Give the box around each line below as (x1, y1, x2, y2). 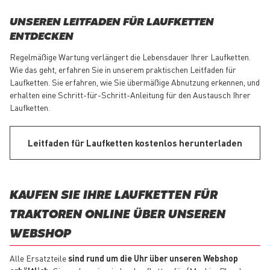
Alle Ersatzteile (10, 252, 66, 263)
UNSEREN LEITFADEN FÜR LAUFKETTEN (10, 17, 214, 27)
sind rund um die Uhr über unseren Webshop (66, 252, 238, 263)
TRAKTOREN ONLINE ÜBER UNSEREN (10, 209, 225, 220)
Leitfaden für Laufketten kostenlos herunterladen (28, 136, 242, 149)
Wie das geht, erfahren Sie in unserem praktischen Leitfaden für (10, 63, 236, 75)
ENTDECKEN (10, 32, 74, 42)
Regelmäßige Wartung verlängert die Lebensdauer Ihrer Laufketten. (10, 51, 251, 62)
